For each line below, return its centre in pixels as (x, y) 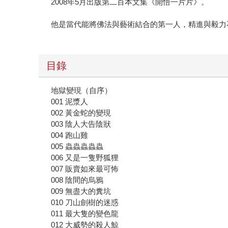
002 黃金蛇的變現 (81, 113)
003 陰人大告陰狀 (81, 124)
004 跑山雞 (70, 135)
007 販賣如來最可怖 (85, 169)
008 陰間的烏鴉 (77, 180)
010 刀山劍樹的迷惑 (85, 203)
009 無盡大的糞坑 (81, 191)
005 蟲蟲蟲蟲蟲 (77, 147)
